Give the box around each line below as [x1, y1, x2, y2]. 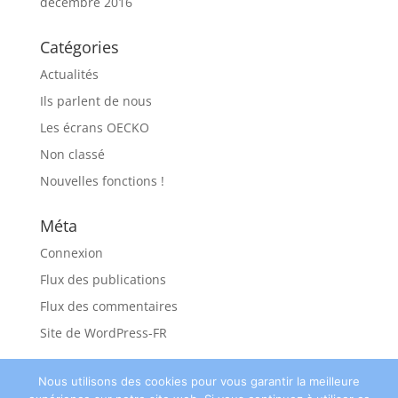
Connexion [39, 243, 103, 261]
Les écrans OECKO [39, 118, 149, 136]
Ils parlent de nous [39, 92, 152, 109]
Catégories [39, 36, 119, 58]
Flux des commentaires [39, 297, 178, 314]
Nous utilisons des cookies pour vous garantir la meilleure [38, 374, 360, 388]
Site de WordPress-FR [39, 323, 167, 341]
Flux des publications [39, 270, 166, 288]
